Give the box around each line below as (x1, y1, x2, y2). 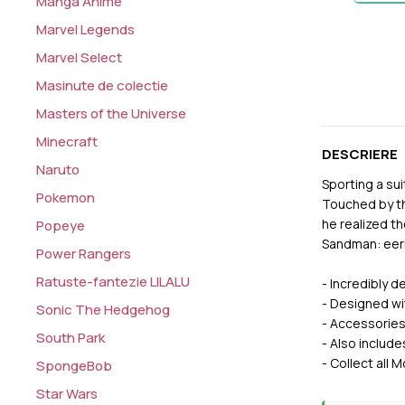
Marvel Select (36, 48, 123, 68)
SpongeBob (36, 356, 113, 376)
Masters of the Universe (36, 104, 187, 124)
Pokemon (36, 188, 96, 208)
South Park (36, 328, 106, 348)
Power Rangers (36, 244, 132, 264)
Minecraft (36, 132, 99, 152)
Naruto (36, 160, 80, 180)
